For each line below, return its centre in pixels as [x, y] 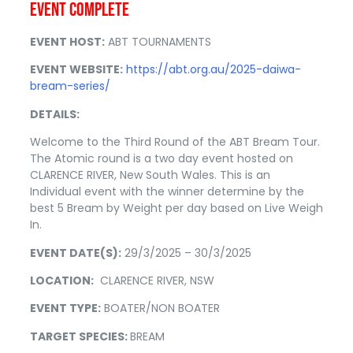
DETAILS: [56, 114]
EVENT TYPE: [65, 308]
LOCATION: [62, 280]
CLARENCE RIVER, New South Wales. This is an [150, 175]
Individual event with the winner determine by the [167, 192]
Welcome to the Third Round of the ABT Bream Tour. [175, 142]
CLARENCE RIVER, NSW [154, 280]
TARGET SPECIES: [80, 336]
